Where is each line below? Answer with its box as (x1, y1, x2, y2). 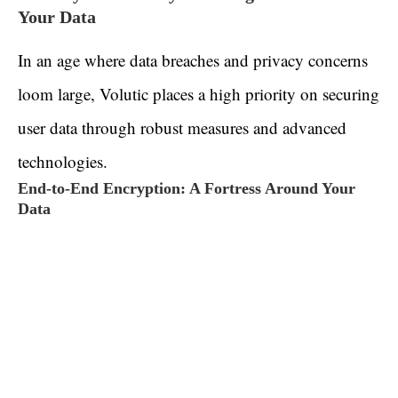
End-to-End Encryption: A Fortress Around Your (18, 179, 355, 198)
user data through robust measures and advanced (18, 116, 346, 139)
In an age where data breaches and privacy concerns (18, 49, 368, 72)
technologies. (18, 150, 107, 173)
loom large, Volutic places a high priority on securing (18, 83, 379, 106)
